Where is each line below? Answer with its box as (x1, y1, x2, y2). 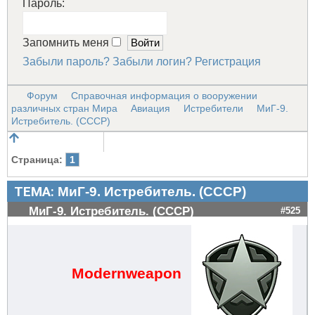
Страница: (11, 154, 63, 165)
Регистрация (194, 55, 261, 67)
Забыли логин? (112, 55, 192, 67)
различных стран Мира (11, 103, 117, 114)
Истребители (184, 103, 243, 114)
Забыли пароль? (22, 55, 110, 67)
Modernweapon (71, 265, 181, 283)
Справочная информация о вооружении (71, 90, 257, 101)
